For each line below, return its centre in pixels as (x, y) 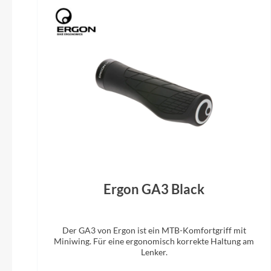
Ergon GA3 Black (154, 189)
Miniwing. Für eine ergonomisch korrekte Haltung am (154, 241)
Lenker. (154, 252)
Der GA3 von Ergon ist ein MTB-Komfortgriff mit (154, 230)
